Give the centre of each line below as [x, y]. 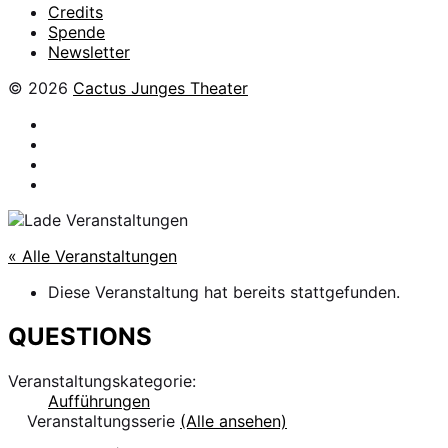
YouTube [79, 183]
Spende [76, 32]
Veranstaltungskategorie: [102, 380]
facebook [83, 123]
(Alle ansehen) [233, 420]
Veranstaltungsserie [103, 420]
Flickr [67, 163]
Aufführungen [99, 400]
